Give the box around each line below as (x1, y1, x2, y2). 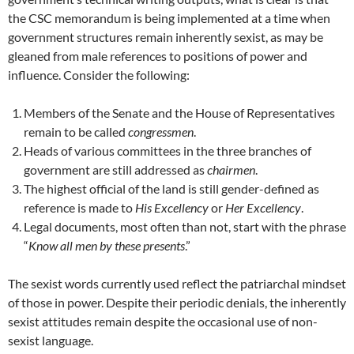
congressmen (128, 124, 194, 140)
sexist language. (8, 333, 93, 348)
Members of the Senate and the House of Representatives (24, 105, 335, 121)
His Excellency (135, 200, 209, 216)
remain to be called (24, 124, 128, 140)
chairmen (207, 162, 255, 178)
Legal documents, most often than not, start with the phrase (24, 219, 346, 235)
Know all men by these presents (28, 238, 185, 254)
